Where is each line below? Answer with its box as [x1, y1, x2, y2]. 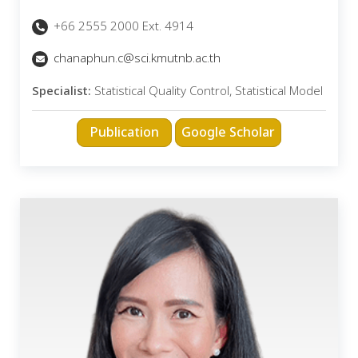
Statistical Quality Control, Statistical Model [91, 82, 323, 101]
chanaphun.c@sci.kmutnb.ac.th [54, 50, 221, 69]
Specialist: [32, 82, 91, 101]
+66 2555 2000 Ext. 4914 [50, 17, 193, 36]
